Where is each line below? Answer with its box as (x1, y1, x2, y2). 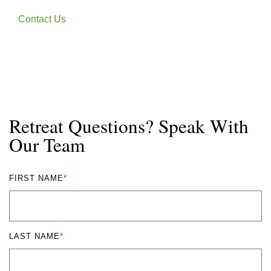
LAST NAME (9, 231, 60, 241)
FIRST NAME (9, 173, 64, 183)
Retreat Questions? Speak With (9, 113, 249, 139)
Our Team (9, 131, 85, 157)
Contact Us (18, 13, 66, 24)
